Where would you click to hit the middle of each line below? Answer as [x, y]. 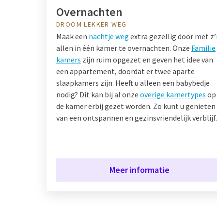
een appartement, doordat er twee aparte [125, 71]
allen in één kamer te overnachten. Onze [124, 48]
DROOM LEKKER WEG [92, 24]
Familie [203, 48]
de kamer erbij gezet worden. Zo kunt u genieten [136, 106]
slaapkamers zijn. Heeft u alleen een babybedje [133, 83]
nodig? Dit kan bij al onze [98, 94]
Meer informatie [139, 170]
